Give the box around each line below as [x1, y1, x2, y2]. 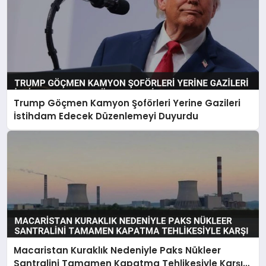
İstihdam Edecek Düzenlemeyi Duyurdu [14, 109, 199, 122]
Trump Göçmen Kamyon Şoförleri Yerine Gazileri [14, 96, 241, 109]
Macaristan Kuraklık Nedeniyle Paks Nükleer [14, 244, 221, 256]
